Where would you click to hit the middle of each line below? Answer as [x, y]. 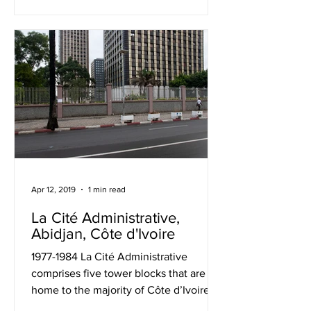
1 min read [107, 190]
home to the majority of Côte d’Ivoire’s [124, 290]
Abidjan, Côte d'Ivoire [103, 234]
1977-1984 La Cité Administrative [109, 257]
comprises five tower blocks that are [118, 273]
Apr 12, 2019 [53, 190]
